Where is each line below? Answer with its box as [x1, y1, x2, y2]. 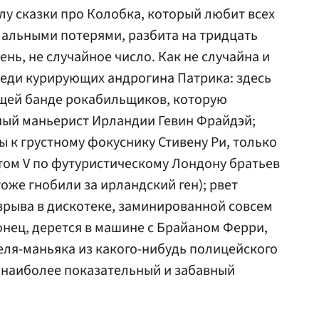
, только [226, 132, 277, 152]
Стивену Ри [158, 132, 226, 152]
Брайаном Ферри [157, 218, 264, 238]
